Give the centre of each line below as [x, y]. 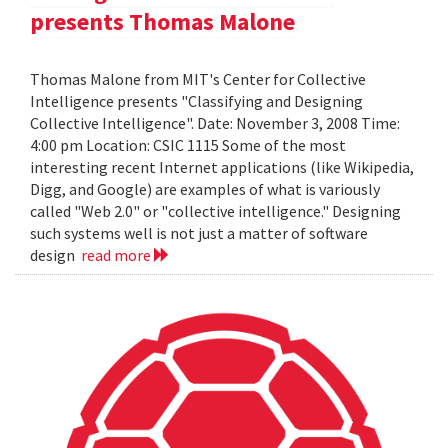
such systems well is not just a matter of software [199, 233]
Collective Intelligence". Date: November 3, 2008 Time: [215, 123]
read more [117, 255]
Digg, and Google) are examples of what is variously [205, 189]
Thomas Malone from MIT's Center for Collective [198, 79]
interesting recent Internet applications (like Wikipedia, [222, 167]
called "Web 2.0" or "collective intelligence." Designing [215, 211]
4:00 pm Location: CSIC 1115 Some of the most [188, 145]
